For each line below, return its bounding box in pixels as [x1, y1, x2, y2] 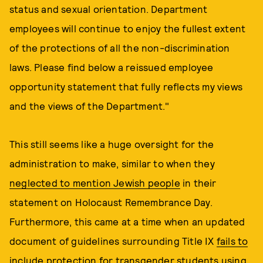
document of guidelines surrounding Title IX [9, 235, 217, 247]
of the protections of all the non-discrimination [9, 42, 230, 53]
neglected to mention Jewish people [9, 177, 180, 188]
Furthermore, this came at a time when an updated [9, 215, 245, 227]
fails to [216, 235, 248, 247]
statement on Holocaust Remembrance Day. [9, 196, 213, 208]
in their [180, 177, 217, 188]
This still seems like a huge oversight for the [9, 138, 214, 150]
